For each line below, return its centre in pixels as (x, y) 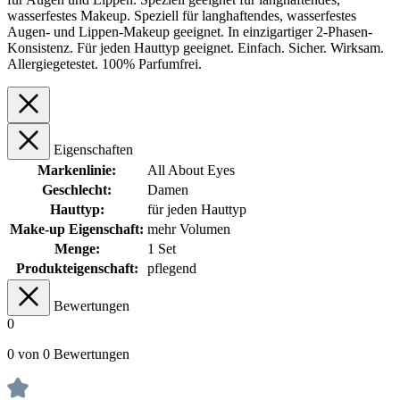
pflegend (172, 269)
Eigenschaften (93, 150)
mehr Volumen (189, 229)
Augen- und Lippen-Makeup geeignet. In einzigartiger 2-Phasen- (190, 32)
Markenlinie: (77, 171)
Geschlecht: (77, 190)
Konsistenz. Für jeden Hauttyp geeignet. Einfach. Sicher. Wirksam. (196, 48)
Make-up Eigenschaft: (77, 229)
